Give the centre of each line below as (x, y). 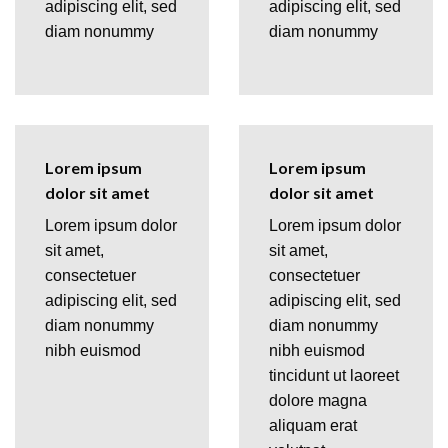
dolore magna (318, 400)
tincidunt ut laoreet (334, 375)
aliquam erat (313, 425)
